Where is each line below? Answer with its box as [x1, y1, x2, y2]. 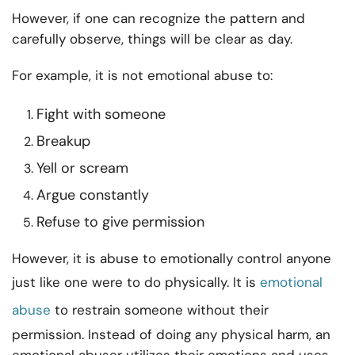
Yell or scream [36, 158, 128, 178]
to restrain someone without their [51, 301, 269, 319]
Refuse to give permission [36, 212, 204, 232]
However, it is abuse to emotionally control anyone [12, 250, 331, 268]
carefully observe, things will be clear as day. [12, 30, 292, 48]
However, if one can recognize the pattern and [12, 10, 305, 28]
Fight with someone [36, 105, 166, 124]
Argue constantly [36, 185, 149, 205]
